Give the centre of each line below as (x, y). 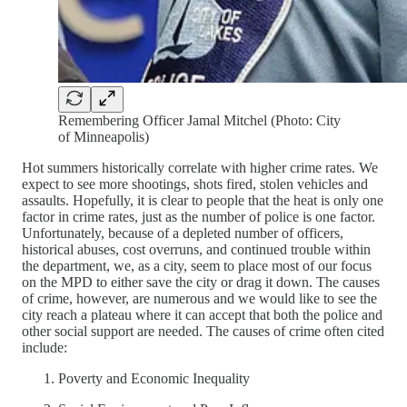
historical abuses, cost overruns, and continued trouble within (196, 250)
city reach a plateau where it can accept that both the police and (202, 315)
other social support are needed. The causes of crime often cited (203, 332)
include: (45, 348)
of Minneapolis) (104, 137)
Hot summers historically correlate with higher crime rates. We (200, 168)
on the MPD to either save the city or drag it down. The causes (201, 283)
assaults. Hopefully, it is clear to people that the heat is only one (203, 201)
